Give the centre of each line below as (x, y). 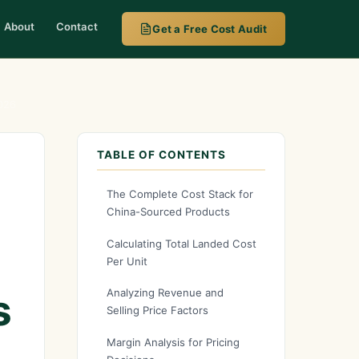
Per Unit (127, 261)
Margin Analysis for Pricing (173, 342)
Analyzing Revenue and (165, 293)
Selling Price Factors (157, 311)
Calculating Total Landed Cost (181, 243)
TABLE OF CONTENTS (161, 155)
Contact (77, 26)
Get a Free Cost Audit (210, 28)
